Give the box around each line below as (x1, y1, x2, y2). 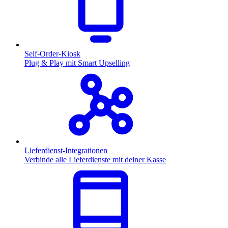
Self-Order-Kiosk (24, 49, 80, 58)
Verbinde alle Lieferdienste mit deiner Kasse (24, 155, 166, 164)
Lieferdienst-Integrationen (24, 146, 107, 155)
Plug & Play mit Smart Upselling (24, 59, 130, 67)
